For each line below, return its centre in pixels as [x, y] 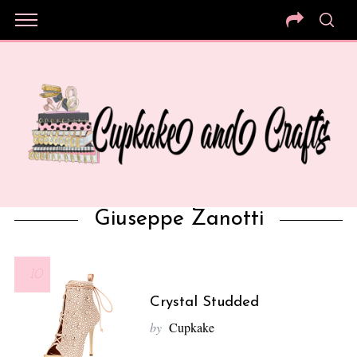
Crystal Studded [204, 302]
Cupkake [191, 327]
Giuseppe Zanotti [178, 219]
